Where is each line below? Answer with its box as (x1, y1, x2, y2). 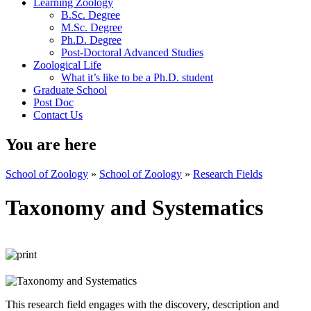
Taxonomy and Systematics (6, 195, 263, 221)
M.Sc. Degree (61, 22, 122, 33)
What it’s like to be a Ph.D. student (61, 72, 213, 83)
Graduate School (33, 84, 107, 96)
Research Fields (193, 167, 262, 180)
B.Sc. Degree (61, 9, 120, 21)
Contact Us (33, 109, 83, 121)
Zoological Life (33, 59, 101, 71)
